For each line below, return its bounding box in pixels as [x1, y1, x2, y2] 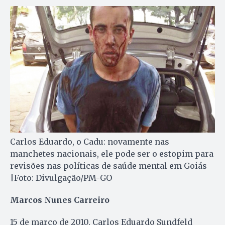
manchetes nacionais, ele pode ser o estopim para [10, 148, 213, 159]
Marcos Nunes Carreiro [10, 194, 109, 205]
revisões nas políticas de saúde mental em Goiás [10, 160, 207, 171]
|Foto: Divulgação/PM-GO [10, 172, 112, 183]
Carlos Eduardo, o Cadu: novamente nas [10, 136, 169, 147]
